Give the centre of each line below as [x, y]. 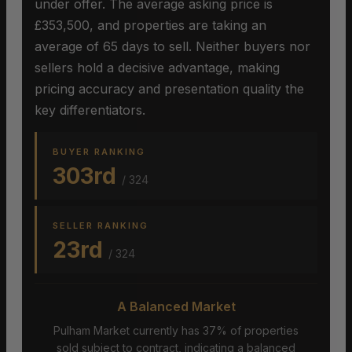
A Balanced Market [176, 307]
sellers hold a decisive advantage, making [157, 68]
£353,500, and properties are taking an [150, 26]
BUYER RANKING [99, 152]
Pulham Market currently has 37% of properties [176, 331]
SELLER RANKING [101, 226]
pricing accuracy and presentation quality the [169, 89]
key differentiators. [90, 110]
